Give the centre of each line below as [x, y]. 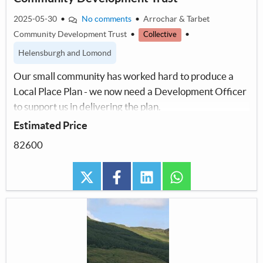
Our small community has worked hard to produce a [124, 76]
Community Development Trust [71, 34]
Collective [160, 35]
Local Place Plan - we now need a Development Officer [130, 92]
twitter [109, 176]
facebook [144, 176]
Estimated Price [50, 126]
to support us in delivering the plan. [87, 107]
